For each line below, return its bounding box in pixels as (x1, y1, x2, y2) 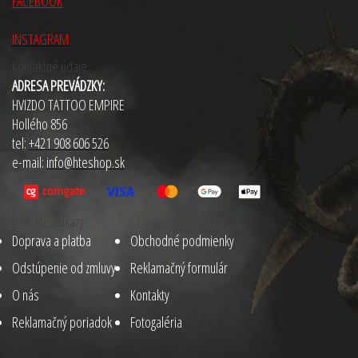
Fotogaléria (130, 312, 182, 332)
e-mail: (12, 152, 46, 172)
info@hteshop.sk (46, 152, 125, 172)
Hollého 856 (12, 113, 67, 133)
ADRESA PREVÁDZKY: (12, 75, 105, 95)
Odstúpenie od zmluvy (12, 257, 116, 277)
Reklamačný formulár (130, 257, 228, 277)
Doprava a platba (12, 230, 91, 250)
